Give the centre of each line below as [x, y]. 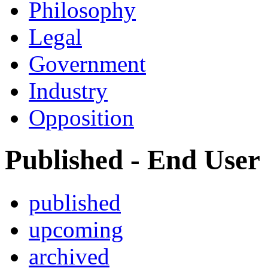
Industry [68, 90]
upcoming [76, 229]
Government [87, 63]
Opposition [81, 117]
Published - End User [133, 160]
